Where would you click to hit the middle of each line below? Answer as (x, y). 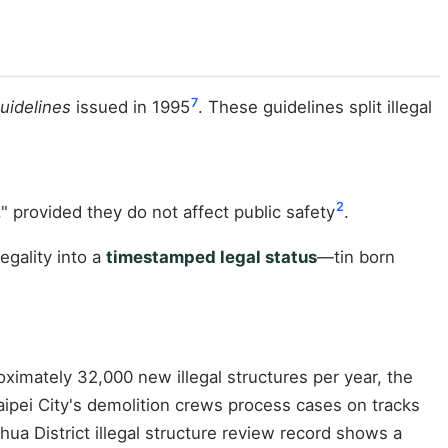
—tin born (356, 257)
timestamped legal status (211, 257)
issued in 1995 (130, 107)
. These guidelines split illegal (315, 107)
